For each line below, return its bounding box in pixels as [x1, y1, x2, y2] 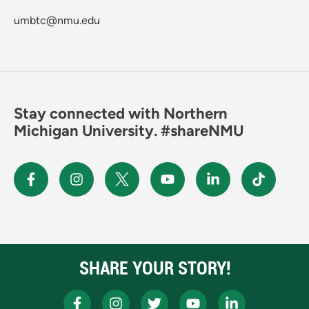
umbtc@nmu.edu [14, 13, 100, 27]
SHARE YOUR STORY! [79, 256, 230, 281]
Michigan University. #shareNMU [14, 121, 243, 140]
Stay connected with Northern [14, 103, 228, 123]
